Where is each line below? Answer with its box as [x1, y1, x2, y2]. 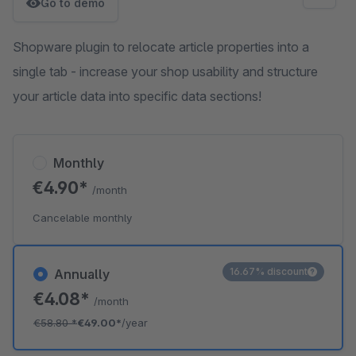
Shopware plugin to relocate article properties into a [13, 39, 309, 55]
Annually [54, 266, 110, 282]
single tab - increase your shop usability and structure [13, 64, 318, 79]
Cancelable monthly [33, 211, 132, 224]
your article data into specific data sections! [13, 88, 261, 104]
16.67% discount [230, 265, 308, 277]
